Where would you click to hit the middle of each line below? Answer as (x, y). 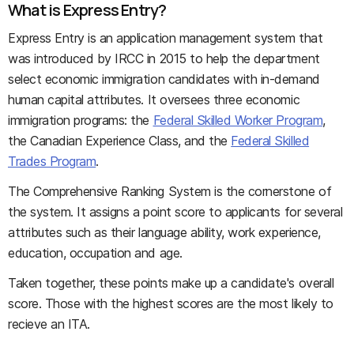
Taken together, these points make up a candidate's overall (171, 283)
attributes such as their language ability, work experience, (164, 232)
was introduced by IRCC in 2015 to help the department (164, 58)
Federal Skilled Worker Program (238, 120)
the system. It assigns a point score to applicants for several (175, 212)
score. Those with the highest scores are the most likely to (171, 303)
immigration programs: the (81, 120)
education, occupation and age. (95, 253)
